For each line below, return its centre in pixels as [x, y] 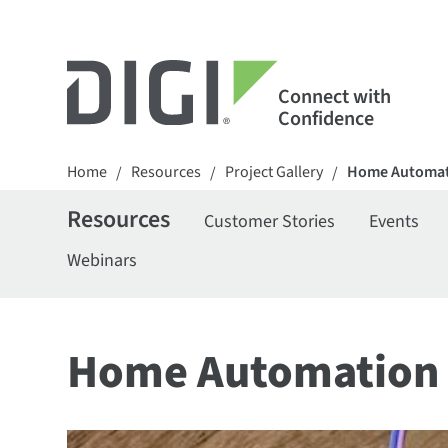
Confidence [325, 118]
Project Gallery [274, 172]
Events [394, 221]
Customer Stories [270, 221]
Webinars [102, 260]
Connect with [334, 96]
